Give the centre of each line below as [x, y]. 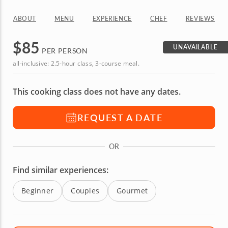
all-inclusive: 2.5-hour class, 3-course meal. [76, 63]
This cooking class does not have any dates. [97, 92]
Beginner [38, 191]
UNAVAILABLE [195, 47]
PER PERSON [64, 51]
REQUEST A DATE [120, 117]
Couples [85, 191]
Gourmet [132, 191]
